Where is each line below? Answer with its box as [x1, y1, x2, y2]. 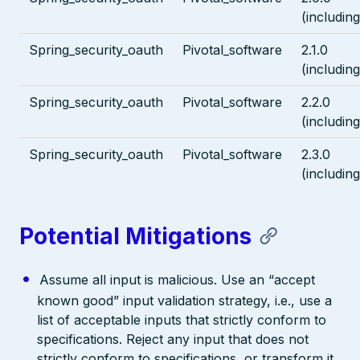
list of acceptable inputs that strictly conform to [37, 311, 327, 328]
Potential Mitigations [19, 222, 252, 250]
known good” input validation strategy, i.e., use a [37, 292, 333, 309]
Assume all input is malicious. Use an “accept [39, 271, 315, 288]
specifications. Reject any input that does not [37, 330, 309, 347]
